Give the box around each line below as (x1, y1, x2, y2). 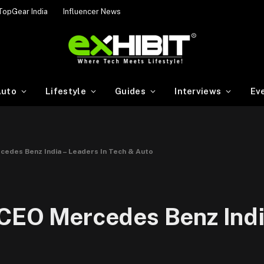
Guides (115, 85, 146, 96)
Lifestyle (45, 85, 86, 96)
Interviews (174, 85, 222, 96)
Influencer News (63, 6, 121, 16)
